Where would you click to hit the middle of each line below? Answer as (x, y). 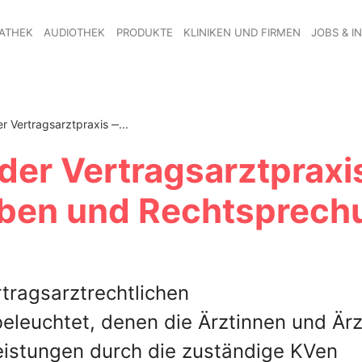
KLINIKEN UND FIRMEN (242, 32)
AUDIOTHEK (75, 32)
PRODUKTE (144, 32)
